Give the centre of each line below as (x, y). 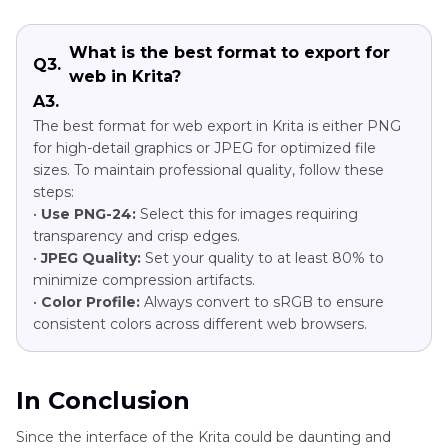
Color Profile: (90, 301)
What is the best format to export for (229, 52)
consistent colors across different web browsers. (200, 323)
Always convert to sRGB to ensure (262, 301)
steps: (53, 191)
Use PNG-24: (88, 213)
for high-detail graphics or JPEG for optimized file (204, 147)
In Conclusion (103, 400)
